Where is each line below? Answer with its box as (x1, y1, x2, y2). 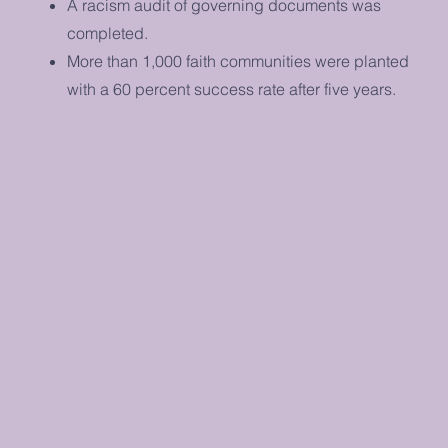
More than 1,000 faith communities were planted (67, 51, 410, 71)
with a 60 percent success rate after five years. (67, 79, 397, 99)
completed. (67, 23, 149, 43)
